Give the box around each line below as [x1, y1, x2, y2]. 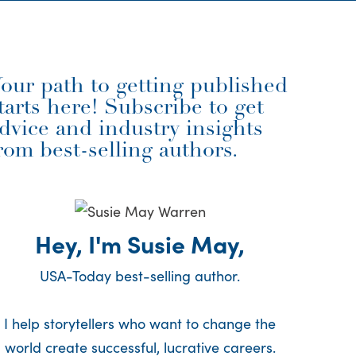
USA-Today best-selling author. [40, 265, 241, 286]
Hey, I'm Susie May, [35, 226, 246, 261]
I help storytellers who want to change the [4, 313, 277, 334]
